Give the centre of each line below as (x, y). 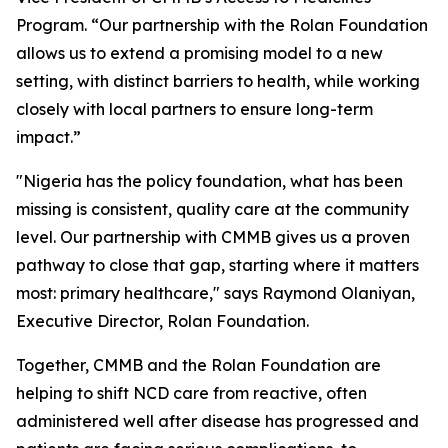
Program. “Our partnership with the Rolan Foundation (222, 25)
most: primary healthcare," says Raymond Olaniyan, (215, 293)
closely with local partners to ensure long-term (194, 109)
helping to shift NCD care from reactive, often (191, 393)
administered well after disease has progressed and (217, 421)
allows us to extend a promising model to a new (199, 53)
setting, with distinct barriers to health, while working (218, 81)
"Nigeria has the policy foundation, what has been (209, 181)
